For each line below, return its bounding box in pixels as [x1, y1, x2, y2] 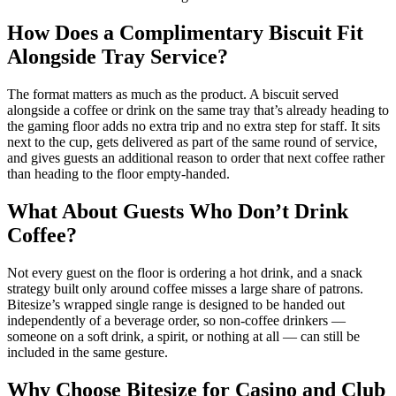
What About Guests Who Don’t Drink [7, 200, 348, 224]
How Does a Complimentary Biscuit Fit [7, 21, 363, 45]
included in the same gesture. [7, 345, 168, 361]
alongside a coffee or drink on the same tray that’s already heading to [7, 103, 389, 118]
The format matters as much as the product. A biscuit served [7, 87, 339, 103]
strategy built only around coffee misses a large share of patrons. [7, 281, 363, 297]
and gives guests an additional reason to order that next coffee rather [7, 150, 385, 166]
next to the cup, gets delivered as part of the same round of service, [7, 134, 377, 150]
